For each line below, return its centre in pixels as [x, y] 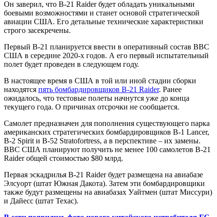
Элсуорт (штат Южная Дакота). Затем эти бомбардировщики [104, 183]
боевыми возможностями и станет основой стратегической [102, 13]
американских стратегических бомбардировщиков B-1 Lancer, [107, 132]
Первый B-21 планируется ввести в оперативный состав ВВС [107, 46]
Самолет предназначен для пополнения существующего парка [107, 123]
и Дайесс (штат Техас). [41, 201]
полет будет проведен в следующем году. [71, 64]
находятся [21, 89]
